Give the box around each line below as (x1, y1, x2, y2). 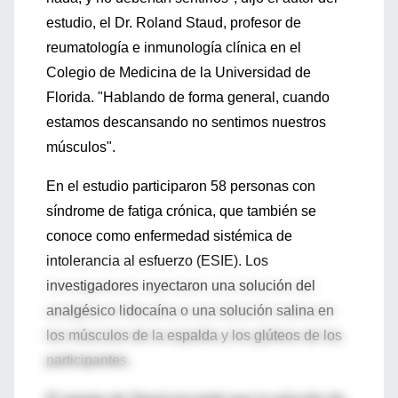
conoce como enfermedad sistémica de (46, 228, 292, 243)
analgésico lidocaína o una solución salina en (46, 303, 334, 318)
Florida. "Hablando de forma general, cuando (46, 90, 330, 105)
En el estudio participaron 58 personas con (46, 179, 315, 194)
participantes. (46, 353, 131, 368)
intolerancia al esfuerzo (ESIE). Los (46, 253, 268, 268)
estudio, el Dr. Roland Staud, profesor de (46, 15, 301, 30)
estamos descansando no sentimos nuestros (46, 115, 326, 130)
